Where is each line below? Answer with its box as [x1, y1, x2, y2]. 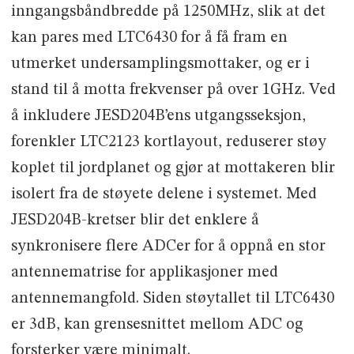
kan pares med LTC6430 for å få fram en [10, 30, 288, 47]
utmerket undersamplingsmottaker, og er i [10, 56, 310, 73]
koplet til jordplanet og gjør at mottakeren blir [10, 160, 335, 177]
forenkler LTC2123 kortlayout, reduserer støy [10, 134, 326, 151]
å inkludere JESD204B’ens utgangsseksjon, [10, 108, 306, 125]
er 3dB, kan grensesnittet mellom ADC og [10, 317, 303, 333]
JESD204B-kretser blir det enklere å [10, 213, 259, 229]
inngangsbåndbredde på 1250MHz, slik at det [10, 4, 326, 21]
